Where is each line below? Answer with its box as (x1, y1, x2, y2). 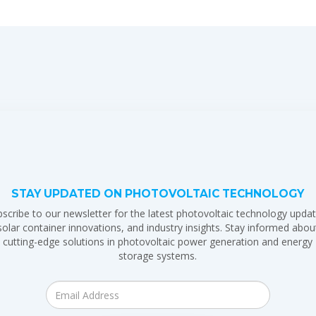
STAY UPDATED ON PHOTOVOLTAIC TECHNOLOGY (11, 187, 305, 200)
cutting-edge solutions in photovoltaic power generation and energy (3, 235, 313, 248)
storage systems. (119, 249, 197, 262)
